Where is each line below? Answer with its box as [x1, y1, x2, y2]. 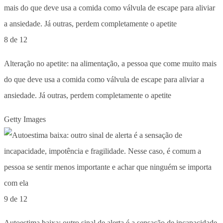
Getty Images [4, 114, 46, 123]
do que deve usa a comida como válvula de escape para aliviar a [4, 75, 204, 84]
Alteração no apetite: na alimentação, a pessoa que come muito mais [4, 59, 217, 68]
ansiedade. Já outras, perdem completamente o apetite [4, 91, 171, 100]
